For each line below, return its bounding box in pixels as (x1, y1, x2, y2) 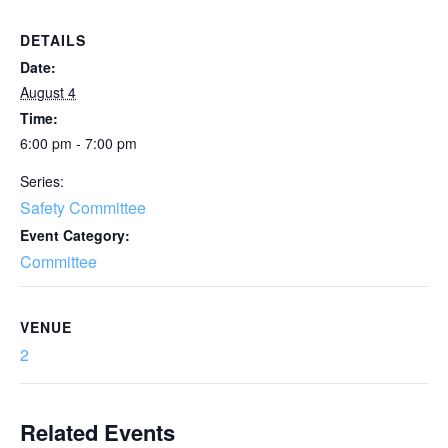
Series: (20, 171, 64, 191)
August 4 (20, 82, 76, 102)
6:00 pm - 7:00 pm (20, 133, 137, 153)
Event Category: (20, 225, 130, 245)
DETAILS (20, 30, 86, 50)
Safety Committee (20, 196, 146, 219)
